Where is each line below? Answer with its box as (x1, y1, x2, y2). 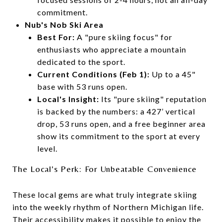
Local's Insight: (37, 94, 99, 104)
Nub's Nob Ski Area (24, 19, 104, 29)
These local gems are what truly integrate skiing (12, 189, 197, 199)
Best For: (37, 32, 75, 42)
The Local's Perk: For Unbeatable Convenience (12, 163, 197, 174)
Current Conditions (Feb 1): (37, 69, 150, 79)
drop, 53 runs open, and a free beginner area (37, 118, 206, 128)
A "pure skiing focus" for (74, 32, 172, 42)
